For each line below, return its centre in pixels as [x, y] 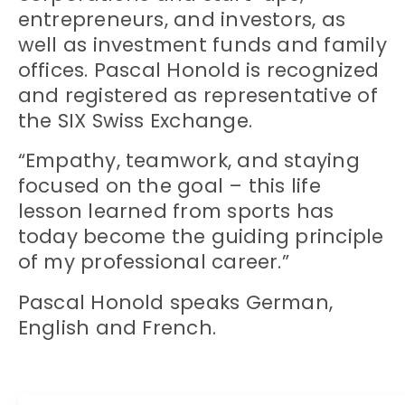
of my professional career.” [153, 262]
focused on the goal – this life [169, 186]
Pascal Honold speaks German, [175, 302]
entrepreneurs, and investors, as [182, 19]
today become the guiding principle [201, 237]
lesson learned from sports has [176, 212]
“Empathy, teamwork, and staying [188, 161]
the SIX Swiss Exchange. [135, 120]
